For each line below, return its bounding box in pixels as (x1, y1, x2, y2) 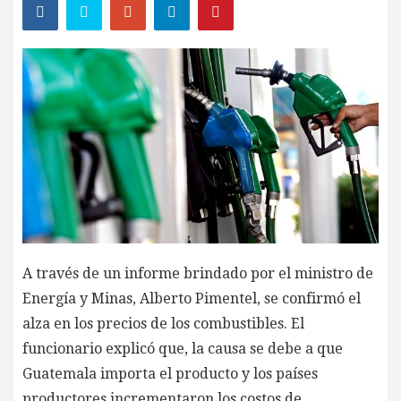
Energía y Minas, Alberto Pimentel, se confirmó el (22, 289, 361, 307)
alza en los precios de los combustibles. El (22, 314, 304, 332)
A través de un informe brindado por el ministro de (22, 264, 373, 282)
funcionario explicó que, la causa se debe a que (22, 339, 343, 357)
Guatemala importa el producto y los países (22, 364, 318, 382)
